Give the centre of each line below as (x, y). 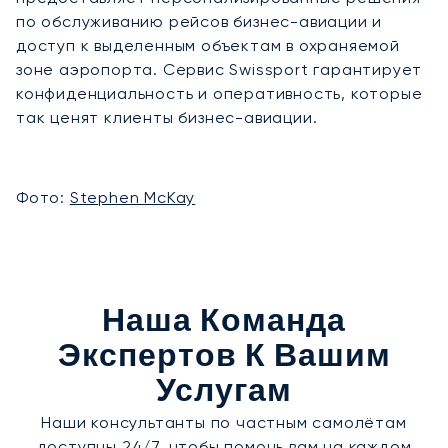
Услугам (224, 393)
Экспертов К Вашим (224, 358)
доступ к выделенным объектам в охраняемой (208, 45)
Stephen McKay (132, 197)
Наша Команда (224, 323)
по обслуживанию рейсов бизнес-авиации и (199, 21)
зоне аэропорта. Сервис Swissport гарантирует (219, 69)
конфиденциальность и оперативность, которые (219, 93)
